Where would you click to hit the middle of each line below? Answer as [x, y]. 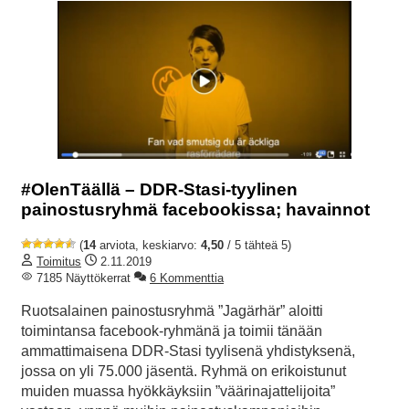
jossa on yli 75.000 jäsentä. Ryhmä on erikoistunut [184, 371]
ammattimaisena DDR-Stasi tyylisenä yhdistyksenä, [188, 351]
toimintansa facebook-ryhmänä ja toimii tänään [172, 330]
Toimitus [59, 261]
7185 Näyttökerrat [82, 278]
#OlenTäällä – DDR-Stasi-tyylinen [159, 189]
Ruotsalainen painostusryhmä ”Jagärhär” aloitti [172, 310]
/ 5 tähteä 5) [257, 245]
